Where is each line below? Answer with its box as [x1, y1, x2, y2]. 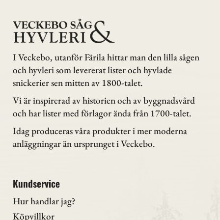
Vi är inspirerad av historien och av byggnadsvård [13, 94, 195, 107]
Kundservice [13, 176, 60, 191]
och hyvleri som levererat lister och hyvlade [13, 64, 172, 77]
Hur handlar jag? [13, 194, 75, 207]
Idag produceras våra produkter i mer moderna [13, 124, 187, 137]
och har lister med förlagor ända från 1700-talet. [13, 107, 193, 119]
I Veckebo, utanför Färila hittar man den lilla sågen [13, 51, 199, 64]
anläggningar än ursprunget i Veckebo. [13, 137, 155, 150]
